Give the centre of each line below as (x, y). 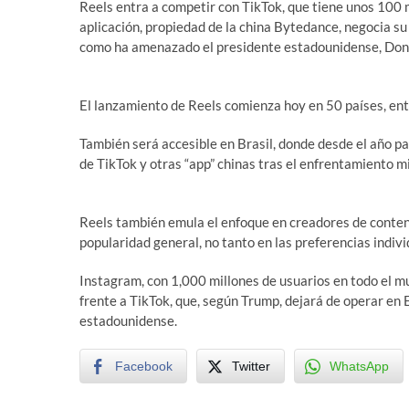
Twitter (251, 366)
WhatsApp (359, 366)
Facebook (144, 366)
